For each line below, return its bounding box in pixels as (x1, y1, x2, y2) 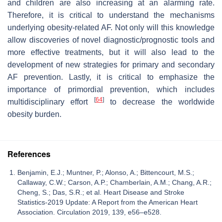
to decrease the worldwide (104, 98, 215, 107)
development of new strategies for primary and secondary (7, 60, 215, 69)
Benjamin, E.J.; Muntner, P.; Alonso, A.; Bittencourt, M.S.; (17, 168, 194, 177)
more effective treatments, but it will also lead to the (7, 48, 215, 57)
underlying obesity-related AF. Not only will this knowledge (7, 23, 215, 32)
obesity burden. (7, 110, 61, 119)
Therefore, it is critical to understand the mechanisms (7, 11, 215, 20)
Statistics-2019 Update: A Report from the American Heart (17, 198, 198, 207)
